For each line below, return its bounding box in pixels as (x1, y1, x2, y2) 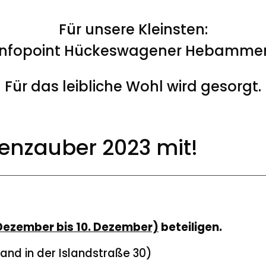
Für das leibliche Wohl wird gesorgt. (5, 76, 261, 96)
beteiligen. (161, 218, 222, 235)
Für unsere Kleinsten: (58, 19, 208, 39)
